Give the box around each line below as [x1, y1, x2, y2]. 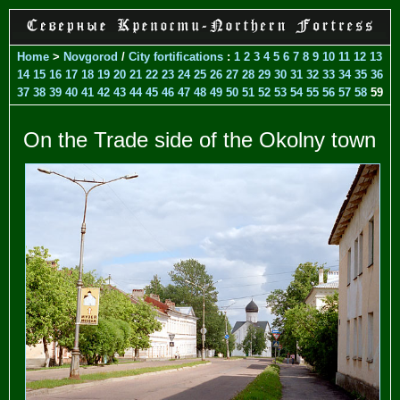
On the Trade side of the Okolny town [23, 127, 376, 152]
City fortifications [129, 49, 227, 63]
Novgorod [63, 49, 118, 63]
